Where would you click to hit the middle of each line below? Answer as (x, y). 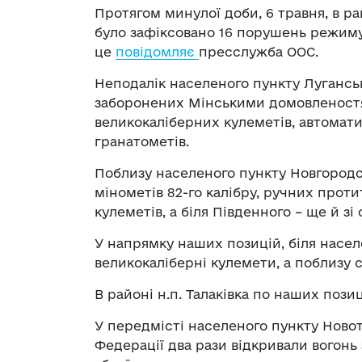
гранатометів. (142, 142)
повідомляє (157, 52)
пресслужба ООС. (259, 52)
